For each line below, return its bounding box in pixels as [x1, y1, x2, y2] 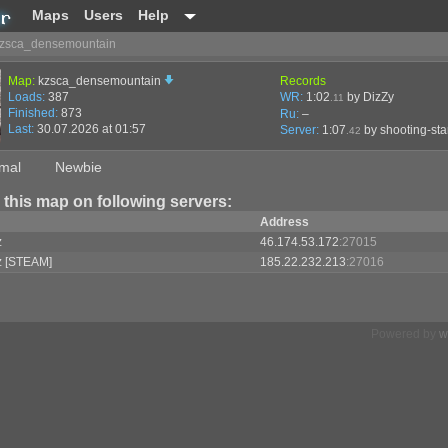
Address [260, 215, 309, 229]
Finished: [8, 106, 58, 120]
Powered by [371, 327, 439, 341]
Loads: [8, 90, 45, 104]
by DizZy [344, 90, 394, 104]
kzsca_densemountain [38, 74, 164, 88]
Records [280, 74, 326, 88]
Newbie [55, 159, 102, 175]
